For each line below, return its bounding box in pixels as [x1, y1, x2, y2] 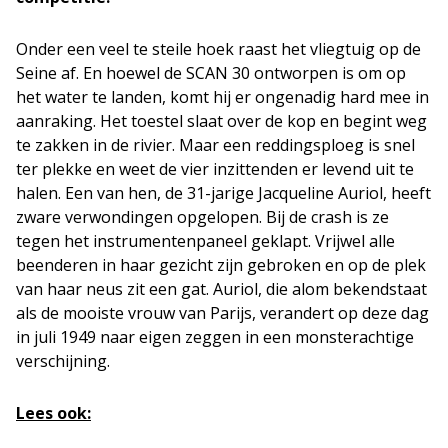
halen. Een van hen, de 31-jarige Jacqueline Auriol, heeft [16, 181, 431, 204]
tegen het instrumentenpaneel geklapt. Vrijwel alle [16, 229, 395, 252]
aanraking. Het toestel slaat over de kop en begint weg [16, 109, 427, 132]
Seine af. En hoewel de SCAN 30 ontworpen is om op [16, 61, 406, 84]
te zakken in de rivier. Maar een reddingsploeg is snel [16, 133, 415, 156]
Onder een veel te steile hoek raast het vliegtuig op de [16, 37, 421, 60]
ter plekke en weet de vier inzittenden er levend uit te [16, 157, 414, 180]
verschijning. [16, 349, 110, 372]
